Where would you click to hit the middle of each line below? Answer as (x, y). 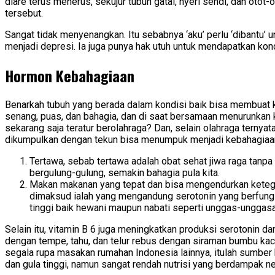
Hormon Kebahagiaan (70, 76)
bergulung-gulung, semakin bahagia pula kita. (125, 173)
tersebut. (24, 14)
